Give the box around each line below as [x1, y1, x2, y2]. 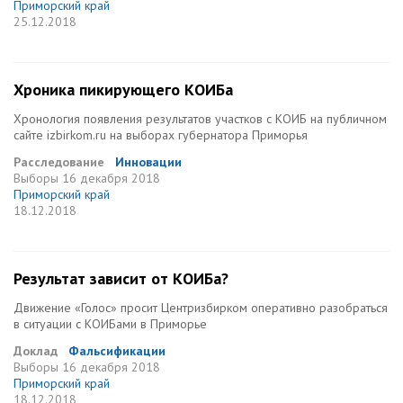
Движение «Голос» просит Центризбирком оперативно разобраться [13, 300, 388, 316]
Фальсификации [68, 343, 166, 359]
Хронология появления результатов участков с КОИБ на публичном [13, 111, 387, 127]
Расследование [13, 154, 104, 170]
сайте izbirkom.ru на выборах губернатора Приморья [13, 127, 308, 143]
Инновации [115, 154, 182, 170]
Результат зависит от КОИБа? [13, 268, 228, 289]
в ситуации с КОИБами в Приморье [13, 316, 207, 332]
